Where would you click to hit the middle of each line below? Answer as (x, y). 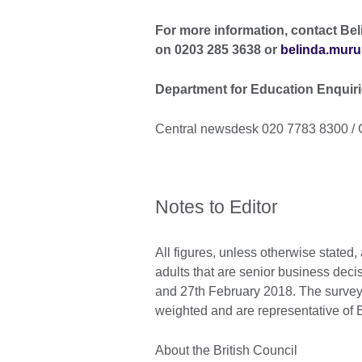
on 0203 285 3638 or (218, 50)
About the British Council (226, 351)
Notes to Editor (217, 207)
